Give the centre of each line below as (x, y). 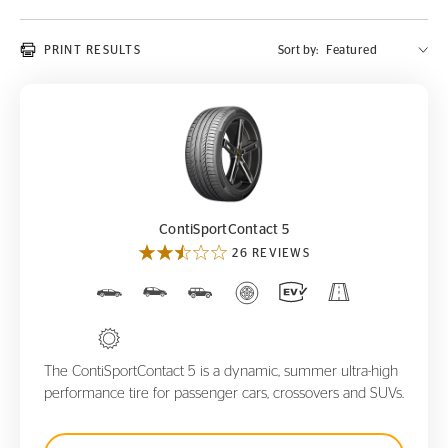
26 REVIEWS (271, 253)
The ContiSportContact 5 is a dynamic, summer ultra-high (221, 371)
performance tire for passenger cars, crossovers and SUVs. (224, 393)
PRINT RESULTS (92, 50)
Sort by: (298, 50)
